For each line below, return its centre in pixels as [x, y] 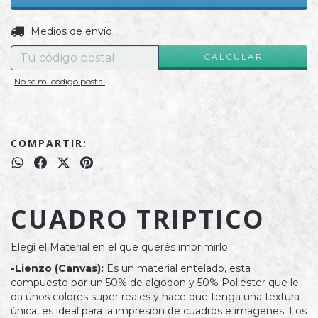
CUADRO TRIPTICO [138, 219]
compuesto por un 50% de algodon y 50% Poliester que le [155, 283]
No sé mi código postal [60, 81]
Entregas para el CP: [61, 31]
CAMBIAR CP [266, 29]
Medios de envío [71, 31]
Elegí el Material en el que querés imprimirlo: [120, 247]
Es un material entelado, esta [177, 268]
